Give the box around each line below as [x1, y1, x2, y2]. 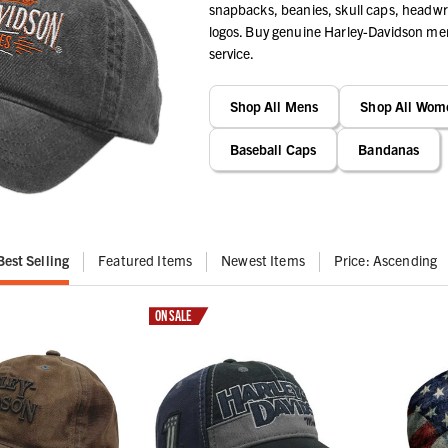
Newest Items [221, 251, 305, 270]
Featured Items [98, 251, 193, 270]
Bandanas [358, 139, 420, 158]
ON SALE [154, 305, 192, 325]
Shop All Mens [229, 96, 319, 115]
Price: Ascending [333, 251, 438, 270]
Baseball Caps [229, 139, 317, 158]
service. [208, 43, 255, 62]
